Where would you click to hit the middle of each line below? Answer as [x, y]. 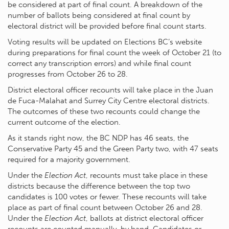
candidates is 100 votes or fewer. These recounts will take [107, 197]
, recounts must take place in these [147, 175]
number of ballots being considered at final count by [99, 15]
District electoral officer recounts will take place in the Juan [110, 90]
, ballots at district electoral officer [145, 218]
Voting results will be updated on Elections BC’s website [105, 42]
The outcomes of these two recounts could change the [104, 111]
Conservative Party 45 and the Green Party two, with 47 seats [113, 148]
